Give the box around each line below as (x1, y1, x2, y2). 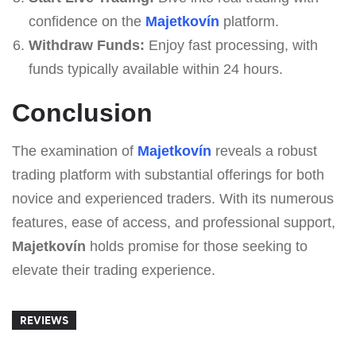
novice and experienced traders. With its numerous (12, 190, 334, 207)
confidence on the (28, 13, 145, 29)
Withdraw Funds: (28, 37, 145, 53)
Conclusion (12, 98, 153, 127)
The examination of (12, 142, 137, 159)
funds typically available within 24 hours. (28, 60, 283, 77)
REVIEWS (20, 312, 68, 327)
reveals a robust (211, 142, 317, 159)
